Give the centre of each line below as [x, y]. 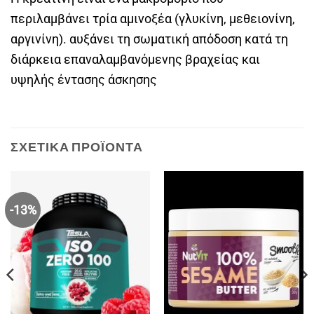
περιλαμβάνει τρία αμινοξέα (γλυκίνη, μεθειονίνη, [153, 19]
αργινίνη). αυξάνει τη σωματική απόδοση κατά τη [149, 39]
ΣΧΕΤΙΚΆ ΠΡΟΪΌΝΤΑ [77, 147]
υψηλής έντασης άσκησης [84, 80]
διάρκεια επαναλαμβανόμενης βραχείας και [135, 60]
